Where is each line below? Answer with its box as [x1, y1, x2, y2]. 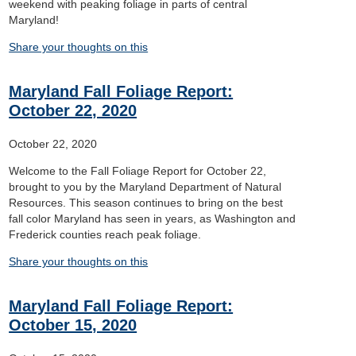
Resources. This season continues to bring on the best [9, 196, 284, 209]
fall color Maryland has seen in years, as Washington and [9, 212, 296, 225]
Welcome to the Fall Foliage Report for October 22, [9, 164, 267, 177]
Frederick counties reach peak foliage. [9, 228, 202, 241]
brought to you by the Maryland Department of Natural [9, 180, 282, 193]
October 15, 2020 [9, 316, 137, 334]
